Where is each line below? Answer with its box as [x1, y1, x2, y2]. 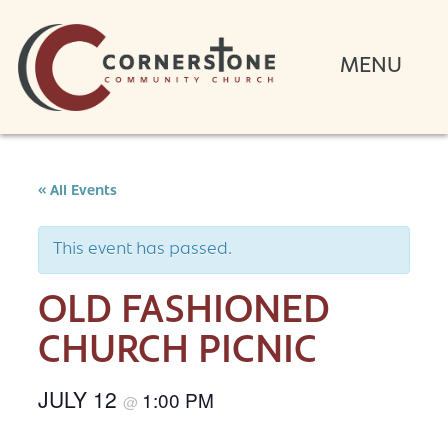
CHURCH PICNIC [38, 332, 317, 373]
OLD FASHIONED [38, 292, 330, 333]
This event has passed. [53, 240, 232, 260]
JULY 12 [38, 384, 123, 415]
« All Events [38, 184, 117, 200]
